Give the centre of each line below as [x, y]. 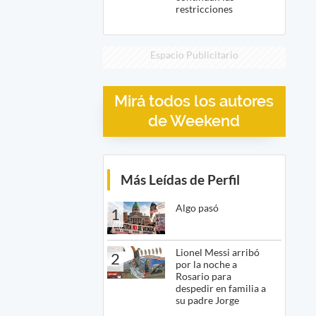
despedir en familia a [221, 288]
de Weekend [194, 121]
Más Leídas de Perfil [180, 179]
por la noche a [207, 265]
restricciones [205, 9]
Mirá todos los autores [194, 102]
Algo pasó [197, 207]
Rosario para [204, 276]
